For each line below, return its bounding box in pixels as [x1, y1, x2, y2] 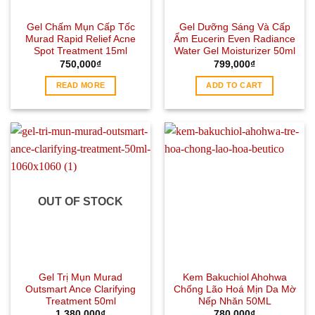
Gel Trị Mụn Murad [39, 271, 122, 283]
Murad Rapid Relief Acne [25, 34, 136, 45]
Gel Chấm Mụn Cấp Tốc [26, 22, 135, 33]
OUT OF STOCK [38, 195, 123, 208]
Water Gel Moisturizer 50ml [174, 46, 295, 57]
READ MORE [56, 81, 105, 90]
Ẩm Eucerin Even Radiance [174, 34, 295, 45]
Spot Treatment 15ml [34, 46, 127, 57]
